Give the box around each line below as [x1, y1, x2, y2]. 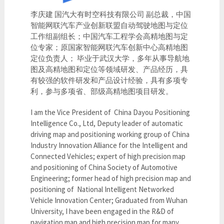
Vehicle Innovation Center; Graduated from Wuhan [30, 195, 188, 205]
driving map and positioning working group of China [30, 129, 190, 139]
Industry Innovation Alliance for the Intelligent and [30, 140, 188, 150]
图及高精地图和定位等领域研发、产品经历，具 [30, 64, 188, 74]
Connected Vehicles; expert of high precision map [30, 151, 186, 161]
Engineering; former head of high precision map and [30, 173, 193, 183]
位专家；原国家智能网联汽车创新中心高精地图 [30, 42, 188, 52]
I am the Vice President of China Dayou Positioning [30, 107, 190, 117]
